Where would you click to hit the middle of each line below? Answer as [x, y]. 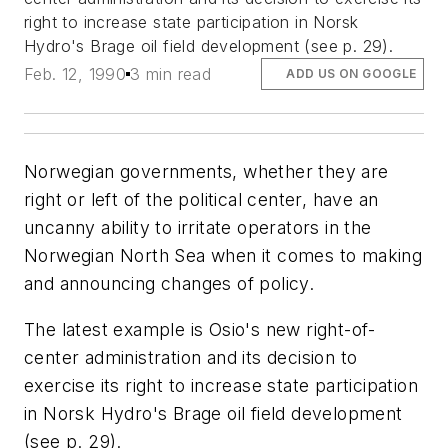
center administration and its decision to [191, 357]
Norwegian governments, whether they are [206, 172]
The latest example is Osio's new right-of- [200, 329]
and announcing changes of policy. [169, 284]
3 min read [171, 74]
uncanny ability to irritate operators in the [198, 228]
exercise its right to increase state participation [221, 385]
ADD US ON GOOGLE [351, 74]
